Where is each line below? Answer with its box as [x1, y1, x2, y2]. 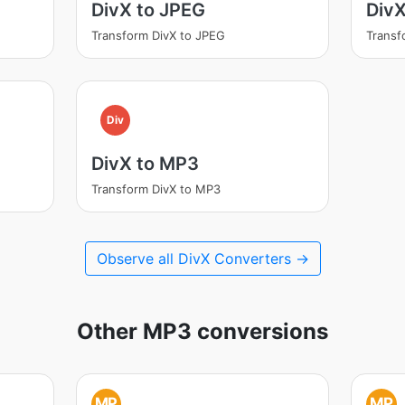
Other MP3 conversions [77, 318, 328, 344]
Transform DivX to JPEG [90, 28, 225, 42]
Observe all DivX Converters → [96, 250, 309, 268]
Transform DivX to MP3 [90, 182, 221, 196]
